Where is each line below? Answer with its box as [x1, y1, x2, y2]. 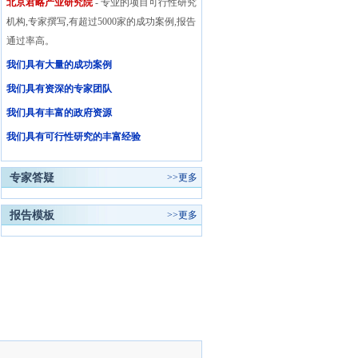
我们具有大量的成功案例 [6, 59, 112, 70]
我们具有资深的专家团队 [6, 83, 112, 94]
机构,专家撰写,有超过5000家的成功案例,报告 [6, 16, 196, 27]
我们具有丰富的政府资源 [6, 107, 112, 118]
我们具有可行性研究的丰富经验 [6, 131, 141, 142]
